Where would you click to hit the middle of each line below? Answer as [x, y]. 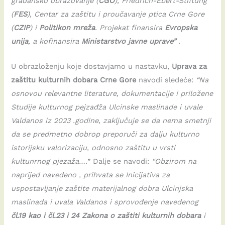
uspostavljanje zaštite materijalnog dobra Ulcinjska [102, 189]
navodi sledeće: [166, 80]
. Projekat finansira [130, 27]
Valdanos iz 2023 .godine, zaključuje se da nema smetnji [111, 121]
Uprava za [190, 67]
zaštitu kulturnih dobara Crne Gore [74, 80]
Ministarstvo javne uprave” [129, 41]
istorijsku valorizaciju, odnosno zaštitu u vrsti [93, 148]
